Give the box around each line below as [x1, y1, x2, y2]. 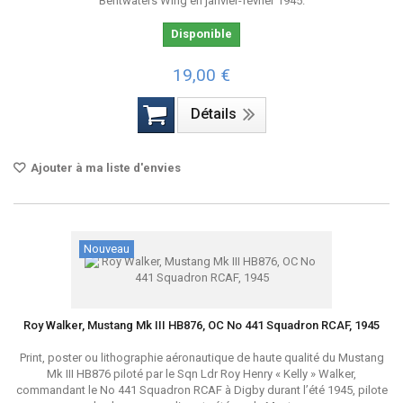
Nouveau [84, 242, 130, 255]
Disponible [171, 27, 232, 40]
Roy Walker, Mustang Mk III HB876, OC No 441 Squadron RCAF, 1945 [23, 318, 380, 332]
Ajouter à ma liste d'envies [28, 161, 181, 175]
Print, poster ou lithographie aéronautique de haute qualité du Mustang [19, 351, 384, 364]
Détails [190, 105, 237, 122]
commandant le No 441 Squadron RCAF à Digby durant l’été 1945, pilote [15, 383, 388, 397]
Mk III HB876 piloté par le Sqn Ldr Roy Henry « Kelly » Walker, [47, 367, 356, 381]
